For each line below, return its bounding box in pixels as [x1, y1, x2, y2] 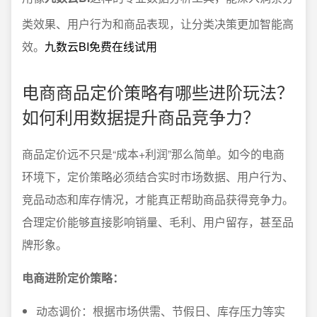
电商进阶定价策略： [22, 269, 124, 286]
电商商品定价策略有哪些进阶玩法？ [22, 79, 294, 104]
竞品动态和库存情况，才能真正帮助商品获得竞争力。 [22, 190, 294, 207]
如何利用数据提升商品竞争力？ [22, 103, 260, 129]
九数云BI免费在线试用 [45, 38, 157, 54]
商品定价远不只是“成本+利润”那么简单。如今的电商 [22, 145, 284, 162]
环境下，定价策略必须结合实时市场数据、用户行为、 [22, 168, 294, 185]
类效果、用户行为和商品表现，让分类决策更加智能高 [22, 15, 294, 32]
